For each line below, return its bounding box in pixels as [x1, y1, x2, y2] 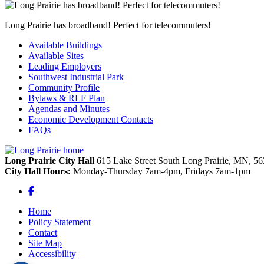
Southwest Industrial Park [28, 71, 124, 82]
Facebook [34, 185, 70, 196]
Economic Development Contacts [28, 114, 153, 124]
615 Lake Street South [97, 155, 182, 166]
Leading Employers [28, 61, 101, 71]
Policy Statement [28, 216, 91, 227]
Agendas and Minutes [28, 103, 110, 114]
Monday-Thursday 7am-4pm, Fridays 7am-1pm [73, 166, 250, 176]
